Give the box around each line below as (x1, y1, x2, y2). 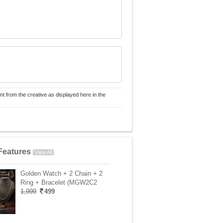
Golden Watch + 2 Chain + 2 (20, 170, 103, 177)
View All (34, 149, 52, 155)
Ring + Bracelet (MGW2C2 (20, 179, 97, 186)
